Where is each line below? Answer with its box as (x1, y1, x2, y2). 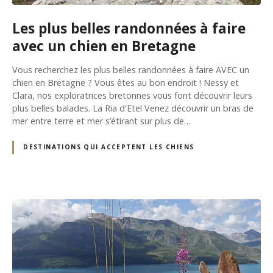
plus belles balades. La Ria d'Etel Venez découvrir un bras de (12, 102, 253, 115)
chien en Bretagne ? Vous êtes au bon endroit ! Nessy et (12, 77, 239, 89)
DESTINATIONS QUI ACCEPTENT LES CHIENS (23, 143, 194, 152)
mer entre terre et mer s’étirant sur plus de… (12, 115, 191, 127)
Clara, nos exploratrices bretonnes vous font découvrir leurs (12, 90, 252, 102)
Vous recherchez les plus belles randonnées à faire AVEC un (12, 64, 249, 76)
